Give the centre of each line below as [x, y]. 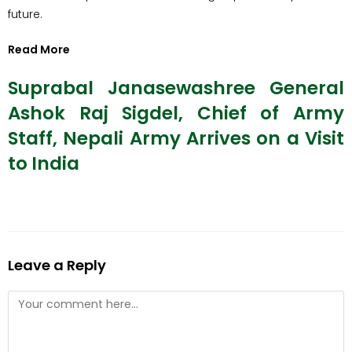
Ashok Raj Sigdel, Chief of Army [176, 113]
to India [44, 163]
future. [25, 14]
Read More [39, 49]
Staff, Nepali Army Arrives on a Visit [176, 138]
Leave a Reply [57, 265]
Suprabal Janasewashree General [176, 88]
